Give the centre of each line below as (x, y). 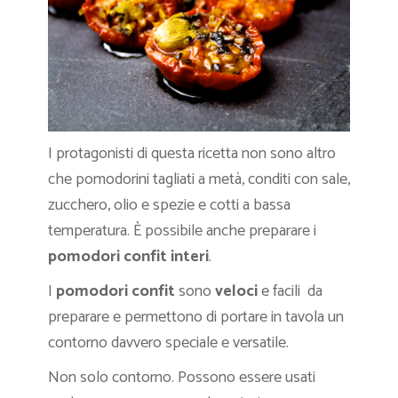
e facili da (290, 291)
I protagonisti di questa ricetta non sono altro (192, 153)
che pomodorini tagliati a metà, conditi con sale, (199, 179)
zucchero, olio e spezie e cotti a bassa (169, 205)
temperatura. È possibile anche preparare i (182, 231)
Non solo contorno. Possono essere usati (182, 377)
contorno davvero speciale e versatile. (168, 342)
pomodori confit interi (128, 256)
